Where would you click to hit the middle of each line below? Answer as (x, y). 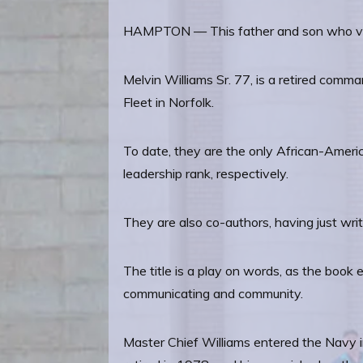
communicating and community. (214, 293)
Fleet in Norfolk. (169, 102)
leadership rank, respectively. (206, 173)
